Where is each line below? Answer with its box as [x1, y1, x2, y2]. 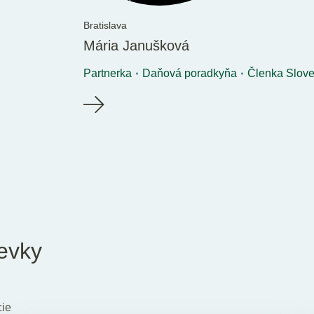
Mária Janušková [83, 37, 189, 53]
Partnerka [83, 67, 132, 79]
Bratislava [83, 19, 127, 31]
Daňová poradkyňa [142, 67, 237, 79]
